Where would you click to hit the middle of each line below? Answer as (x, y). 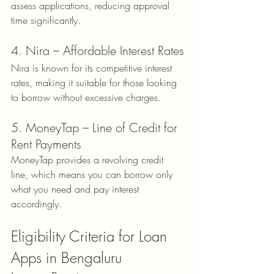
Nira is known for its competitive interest (93, 68)
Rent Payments (46, 144)
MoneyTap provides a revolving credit (89, 159)
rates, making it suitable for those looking (95, 82)
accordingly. (36, 203)
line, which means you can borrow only (93, 174)
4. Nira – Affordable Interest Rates (98, 50)
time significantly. (46, 20)
